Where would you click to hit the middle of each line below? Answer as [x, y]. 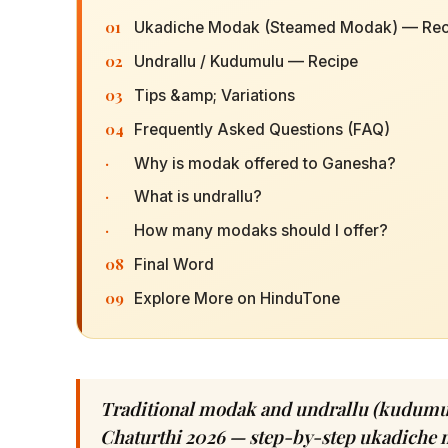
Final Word [173, 264]
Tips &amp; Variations [214, 96]
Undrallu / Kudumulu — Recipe [245, 62]
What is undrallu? [197, 197]
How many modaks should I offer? [260, 231]
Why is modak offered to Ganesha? [264, 163]
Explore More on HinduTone [236, 298]
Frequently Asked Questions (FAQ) [261, 129]
